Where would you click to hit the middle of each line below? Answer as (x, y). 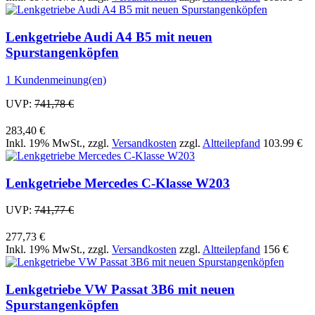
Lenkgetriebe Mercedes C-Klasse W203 (118, 183)
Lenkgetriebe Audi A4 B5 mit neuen (109, 37)
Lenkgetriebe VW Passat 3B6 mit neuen (120, 290)
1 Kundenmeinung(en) (56, 79)
